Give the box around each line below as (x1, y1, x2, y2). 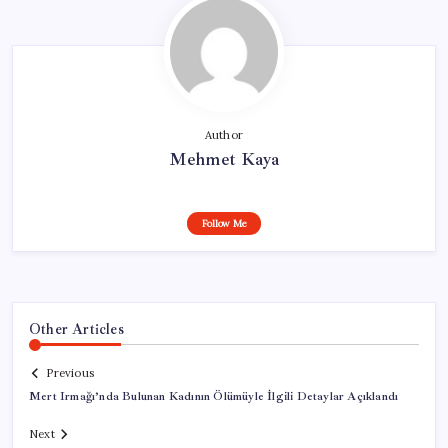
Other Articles (29, 319, 124, 338)
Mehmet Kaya (168, 147, 280, 170)
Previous (46, 366, 94, 381)
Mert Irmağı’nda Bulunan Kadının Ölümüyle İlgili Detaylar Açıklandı (29, 389, 399, 405)
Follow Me (201, 216, 247, 230)
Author (204, 127, 244, 142)
